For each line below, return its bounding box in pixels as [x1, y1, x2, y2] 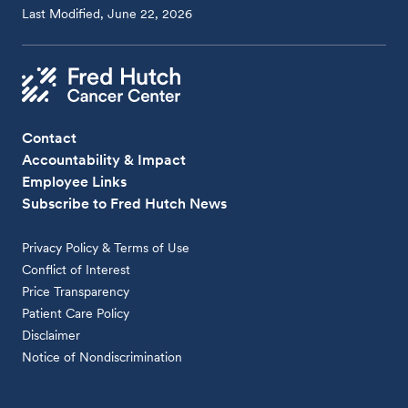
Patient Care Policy [22, 305, 130, 321]
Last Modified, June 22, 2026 [22, 5, 193, 21]
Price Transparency [22, 283, 130, 299]
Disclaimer [22, 327, 81, 342]
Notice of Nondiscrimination [22, 349, 183, 364]
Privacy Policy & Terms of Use [22, 240, 190, 255]
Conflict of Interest [22, 261, 131, 277]
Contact [22, 128, 77, 147]
